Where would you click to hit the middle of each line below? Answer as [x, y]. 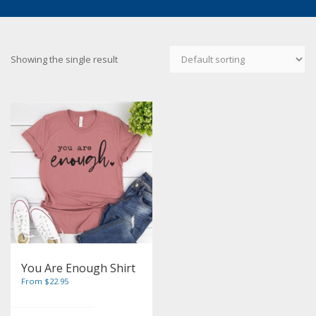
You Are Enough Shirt [78, 268]
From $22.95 [45, 281]
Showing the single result [64, 59]
